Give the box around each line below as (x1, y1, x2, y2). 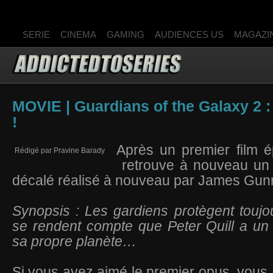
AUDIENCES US (155, 29, 224, 40)
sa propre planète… (12, 233, 136, 249)
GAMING (107, 29, 144, 40)
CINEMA (60, 29, 96, 40)
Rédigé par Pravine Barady (15, 146, 105, 155)
